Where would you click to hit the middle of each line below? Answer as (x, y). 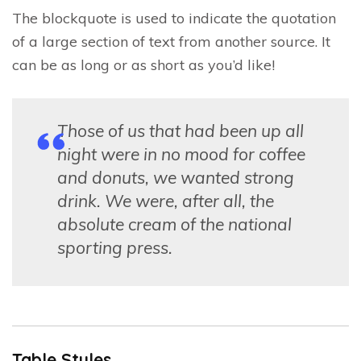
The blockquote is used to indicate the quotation (174, 18)
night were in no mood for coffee (181, 154)
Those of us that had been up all (180, 130)
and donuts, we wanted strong (176, 177)
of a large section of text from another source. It (171, 41)
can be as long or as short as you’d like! (143, 64)
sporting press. (115, 247)
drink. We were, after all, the (166, 200)
